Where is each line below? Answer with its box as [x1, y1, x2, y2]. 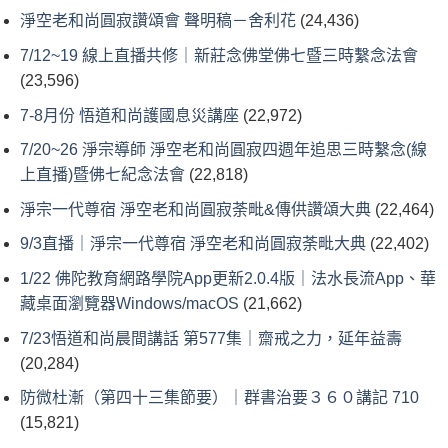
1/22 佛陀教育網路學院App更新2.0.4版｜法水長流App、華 [20, 270, 436, 288]
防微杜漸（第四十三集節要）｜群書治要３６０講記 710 [20, 389, 419, 407]
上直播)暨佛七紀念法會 [20, 166, 185, 184]
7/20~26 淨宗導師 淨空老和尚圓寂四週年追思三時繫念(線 [20, 141, 427, 159]
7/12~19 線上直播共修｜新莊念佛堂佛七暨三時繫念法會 [20, 47, 418, 65]
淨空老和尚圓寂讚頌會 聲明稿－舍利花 [20, 12, 296, 30]
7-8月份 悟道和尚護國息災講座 [20, 106, 239, 124]
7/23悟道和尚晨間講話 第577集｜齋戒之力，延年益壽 [20, 329, 402, 347]
